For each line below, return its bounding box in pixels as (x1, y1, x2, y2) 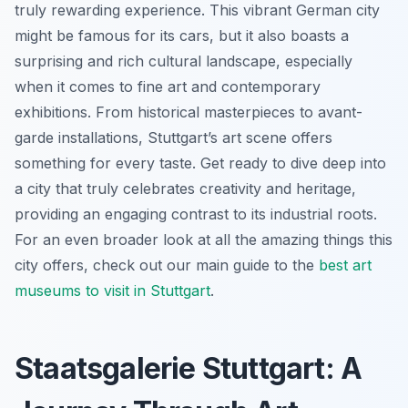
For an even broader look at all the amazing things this (15, 229, 393, 249)
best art (319, 255, 372, 274)
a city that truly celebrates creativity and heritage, (15, 178, 356, 198)
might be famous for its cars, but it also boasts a (15, 25, 349, 45)
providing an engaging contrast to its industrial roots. (15, 204, 377, 223)
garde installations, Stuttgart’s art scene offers (15, 127, 332, 147)
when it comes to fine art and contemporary (15, 76, 321, 96)
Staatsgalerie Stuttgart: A (15, 350, 362, 386)
